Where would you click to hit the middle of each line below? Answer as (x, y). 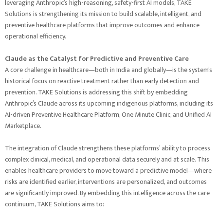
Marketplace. (23, 126)
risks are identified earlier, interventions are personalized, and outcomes (106, 182)
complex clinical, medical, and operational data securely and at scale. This (107, 160)
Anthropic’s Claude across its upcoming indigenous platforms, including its (109, 104)
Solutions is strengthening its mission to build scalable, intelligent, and (103, 14)
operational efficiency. (36, 36)
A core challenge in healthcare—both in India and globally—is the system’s (109, 70)
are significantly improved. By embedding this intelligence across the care (107, 193)
